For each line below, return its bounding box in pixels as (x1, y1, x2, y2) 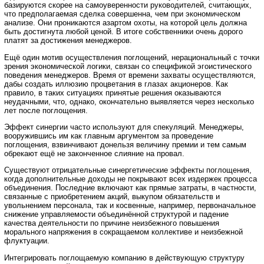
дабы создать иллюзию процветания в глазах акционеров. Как (4, 79, 228, 88)
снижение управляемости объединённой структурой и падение (4, 210, 229, 219)
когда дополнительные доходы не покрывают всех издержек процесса (4, 174, 257, 184)
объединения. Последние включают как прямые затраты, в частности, (4, 183, 256, 193)
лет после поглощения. (4, 105, 88, 115)
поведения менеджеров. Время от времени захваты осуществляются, (4, 70, 256, 80)
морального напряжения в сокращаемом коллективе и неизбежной (4, 227, 243, 237)
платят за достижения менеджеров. (4, 36, 132, 45)
